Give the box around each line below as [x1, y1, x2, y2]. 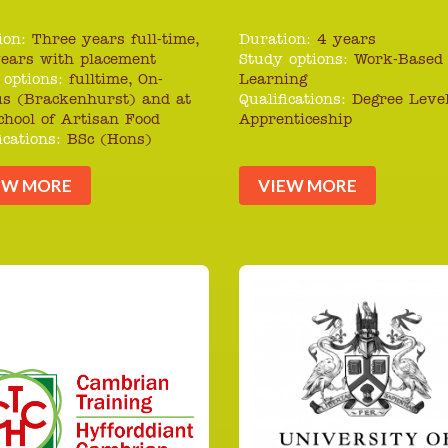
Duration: [239, 33, 311, 49]
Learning [239, 73, 307, 89]
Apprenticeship [239, 113, 352, 129]
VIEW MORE [258, 175, 358, 197]
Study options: [239, 53, 348, 69]
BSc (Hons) [67, 133, 152, 149]
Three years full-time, [32, 33, 199, 49]
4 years [317, 33, 376, 49]
